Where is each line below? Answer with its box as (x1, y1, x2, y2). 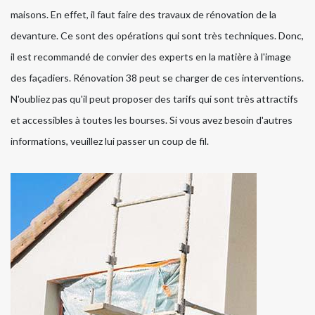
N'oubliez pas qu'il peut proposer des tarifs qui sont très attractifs (11, 92, 298, 105)
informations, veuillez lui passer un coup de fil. (11, 134, 209, 147)
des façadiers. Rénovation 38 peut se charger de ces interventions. (11, 71, 304, 84)
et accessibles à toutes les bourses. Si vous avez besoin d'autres (11, 113, 292, 126)
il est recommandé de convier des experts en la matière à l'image (11, 50, 291, 63)
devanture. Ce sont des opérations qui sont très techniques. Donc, (11, 29, 304, 41)
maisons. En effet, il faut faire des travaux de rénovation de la (11, 8, 276, 20)
